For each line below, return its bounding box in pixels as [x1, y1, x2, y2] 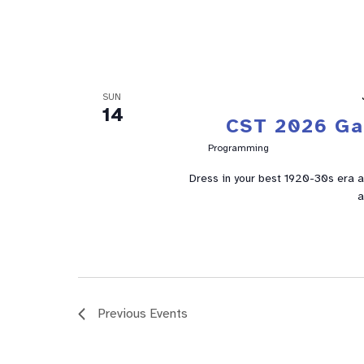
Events [149, 305, 188, 322]
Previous [97, 305, 149, 322]
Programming [208, 141, 270, 154]
